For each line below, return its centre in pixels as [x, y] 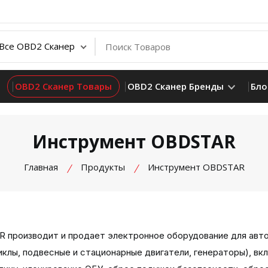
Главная [41, 167]
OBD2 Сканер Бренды [177, 86]
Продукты [103, 167]
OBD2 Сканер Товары [63, 86]
